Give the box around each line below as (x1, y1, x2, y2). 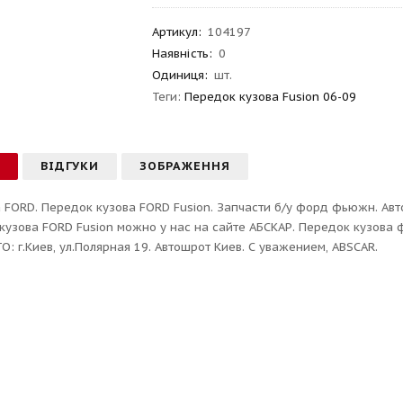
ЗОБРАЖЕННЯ (139, 158, 231, 174)
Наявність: (152, 46, 213, 61)
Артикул (152, 24, 199, 40)
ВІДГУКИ (40, 158, 100, 174)
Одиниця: (152, 67, 209, 83)
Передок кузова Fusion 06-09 (184, 89, 357, 104)
